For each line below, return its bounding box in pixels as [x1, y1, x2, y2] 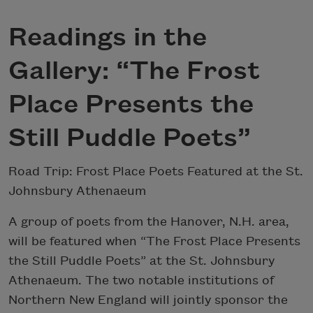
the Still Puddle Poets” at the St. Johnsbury [8, 254, 275, 268]
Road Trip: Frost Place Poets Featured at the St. [8, 164, 303, 178]
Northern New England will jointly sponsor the [8, 293, 288, 307]
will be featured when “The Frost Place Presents [8, 234, 300, 248]
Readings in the [8, 24, 207, 52]
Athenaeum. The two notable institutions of [8, 273, 274, 287]
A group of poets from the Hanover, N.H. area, [8, 214, 289, 228]
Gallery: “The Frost [8, 57, 260, 86]
